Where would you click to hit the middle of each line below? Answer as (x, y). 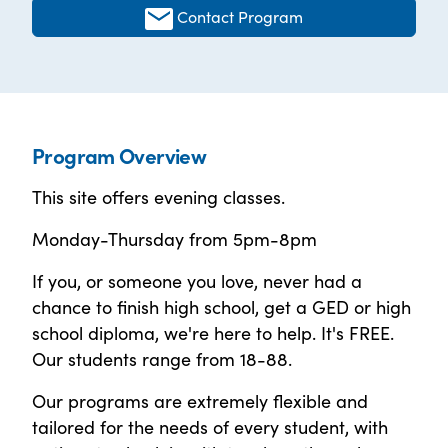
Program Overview (119, 154)
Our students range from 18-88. (162, 358)
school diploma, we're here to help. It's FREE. (213, 332)
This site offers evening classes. (158, 196)
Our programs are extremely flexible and (200, 400)
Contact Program (240, 15)
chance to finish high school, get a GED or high (221, 306)
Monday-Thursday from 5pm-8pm (174, 238)
